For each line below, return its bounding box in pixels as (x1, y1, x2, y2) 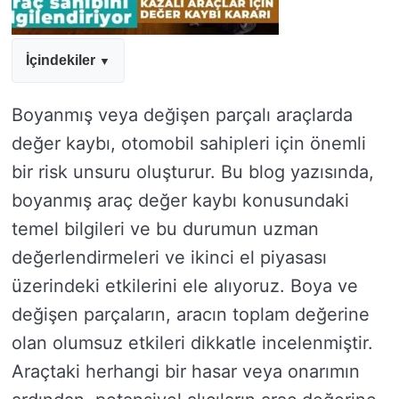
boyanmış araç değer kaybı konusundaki (12, 190, 349, 211)
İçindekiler (26, 53, 95, 68)
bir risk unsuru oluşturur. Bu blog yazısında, (12, 161, 374, 183)
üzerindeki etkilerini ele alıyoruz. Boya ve (12, 275, 358, 297)
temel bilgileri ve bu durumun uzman (12, 218, 319, 240)
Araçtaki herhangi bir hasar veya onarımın (12, 361, 360, 382)
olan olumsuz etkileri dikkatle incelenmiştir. (12, 332, 373, 354)
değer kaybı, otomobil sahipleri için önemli (12, 133, 366, 154)
